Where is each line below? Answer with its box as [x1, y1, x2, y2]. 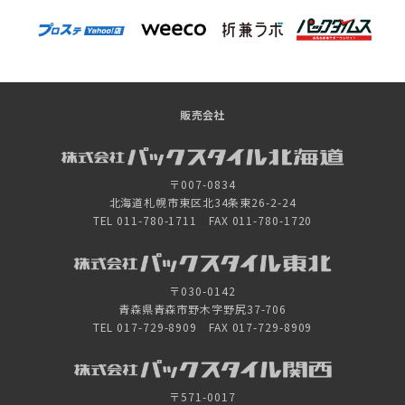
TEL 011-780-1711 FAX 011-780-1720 [92, 212, 313, 229]
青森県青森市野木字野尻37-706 [118, 300, 287, 316]
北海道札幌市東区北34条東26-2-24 [108, 194, 297, 211]
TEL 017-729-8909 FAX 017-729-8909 [92, 318, 313, 334]
